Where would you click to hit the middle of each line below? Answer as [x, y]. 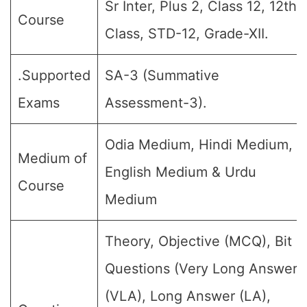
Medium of [52, 158]
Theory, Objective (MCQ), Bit [198, 241]
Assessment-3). [156, 103]
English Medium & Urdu [181, 172]
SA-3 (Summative [162, 75]
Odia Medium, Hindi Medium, [199, 145]
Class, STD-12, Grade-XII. [187, 34]
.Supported [54, 75]
